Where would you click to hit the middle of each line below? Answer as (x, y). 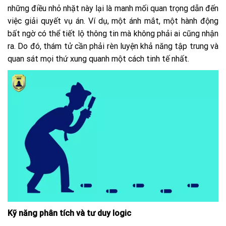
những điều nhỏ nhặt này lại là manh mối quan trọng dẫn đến (113, 8)
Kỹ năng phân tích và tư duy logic (69, 213)
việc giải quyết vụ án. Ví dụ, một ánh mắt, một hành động (113, 21)
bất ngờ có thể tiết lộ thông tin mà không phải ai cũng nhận (113, 33)
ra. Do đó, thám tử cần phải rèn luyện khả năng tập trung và (113, 46)
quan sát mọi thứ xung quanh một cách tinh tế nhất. (98, 59)
